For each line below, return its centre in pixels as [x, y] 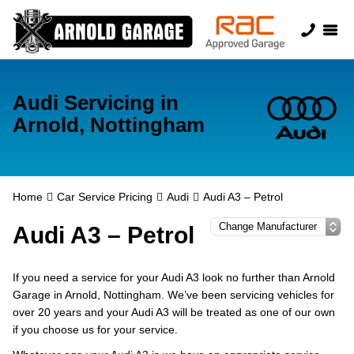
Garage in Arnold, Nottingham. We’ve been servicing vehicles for [173, 295]
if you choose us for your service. [95, 330]
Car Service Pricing [105, 197]
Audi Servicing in [96, 103]
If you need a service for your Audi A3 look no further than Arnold [174, 277]
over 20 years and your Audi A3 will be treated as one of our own [174, 312]
